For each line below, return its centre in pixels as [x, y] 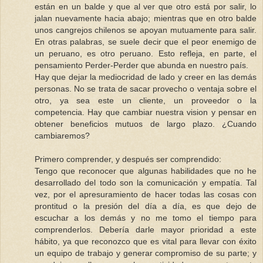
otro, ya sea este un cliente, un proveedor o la [146, 100]
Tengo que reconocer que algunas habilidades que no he [146, 171]
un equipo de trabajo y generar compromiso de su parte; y [146, 253]
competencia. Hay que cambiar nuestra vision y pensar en [146, 112]
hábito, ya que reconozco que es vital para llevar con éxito [146, 241]
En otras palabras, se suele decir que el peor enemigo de [146, 41]
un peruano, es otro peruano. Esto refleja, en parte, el [146, 53]
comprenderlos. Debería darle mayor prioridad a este [146, 229]
